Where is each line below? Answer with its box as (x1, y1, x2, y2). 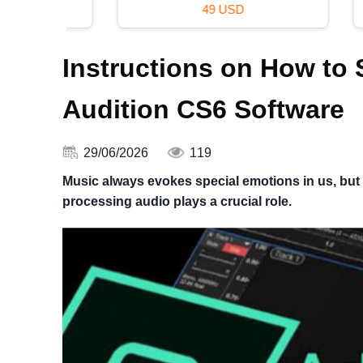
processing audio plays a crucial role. (62, 194, 292, 209)
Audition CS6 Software (62, 95, 344, 125)
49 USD (169, 2, 212, 16)
